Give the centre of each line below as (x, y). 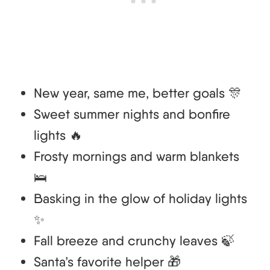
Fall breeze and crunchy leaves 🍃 (134, 241)
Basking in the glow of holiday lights (140, 199)
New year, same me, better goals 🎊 (138, 93)
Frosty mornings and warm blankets (137, 156)
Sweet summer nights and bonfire (132, 114)
